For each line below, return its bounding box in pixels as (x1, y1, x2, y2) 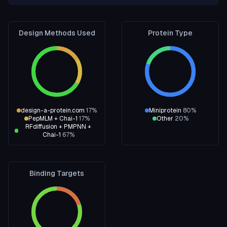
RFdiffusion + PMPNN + (25, 123, 92, 131)
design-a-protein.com (21, 106, 85, 115)
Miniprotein (148, 106, 181, 115)
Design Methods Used (18, 28, 95, 37)
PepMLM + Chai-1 (28, 115, 78, 123)
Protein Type (148, 28, 193, 37)
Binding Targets (29, 169, 84, 178)
